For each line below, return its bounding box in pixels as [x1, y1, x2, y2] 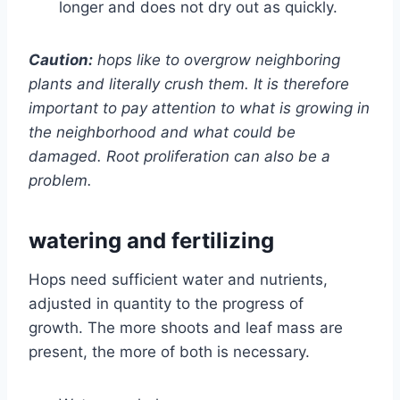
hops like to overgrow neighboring [93, 50, 340, 69]
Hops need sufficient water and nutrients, [29, 270, 328, 288]
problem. [29, 171, 92, 189]
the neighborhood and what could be [29, 122, 296, 141]
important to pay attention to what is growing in [29, 98, 370, 117]
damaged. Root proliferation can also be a [29, 146, 330, 165]
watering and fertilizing [29, 227, 274, 254]
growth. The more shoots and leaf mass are [29, 318, 343, 337]
